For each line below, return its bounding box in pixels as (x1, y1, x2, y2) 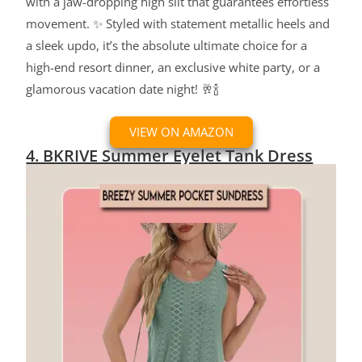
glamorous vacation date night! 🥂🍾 (26, 81, 221, 98)
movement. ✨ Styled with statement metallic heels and (26, 15, 330, 32)
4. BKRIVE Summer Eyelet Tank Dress (26, 145, 314, 167)
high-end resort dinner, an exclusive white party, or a (26, 59, 321, 76)
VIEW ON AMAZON (128, 124, 234, 141)
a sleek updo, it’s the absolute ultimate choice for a (26, 37, 308, 54)
